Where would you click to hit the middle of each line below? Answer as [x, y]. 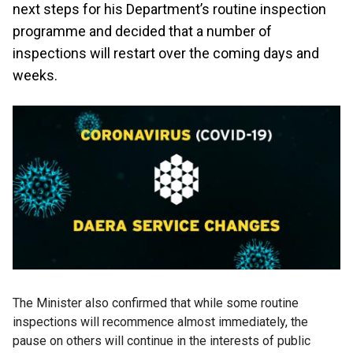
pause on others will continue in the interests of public [162, 341]
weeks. [35, 75]
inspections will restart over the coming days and [166, 53]
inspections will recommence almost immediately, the [160, 322]
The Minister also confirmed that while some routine [156, 303]
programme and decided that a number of [142, 31]
